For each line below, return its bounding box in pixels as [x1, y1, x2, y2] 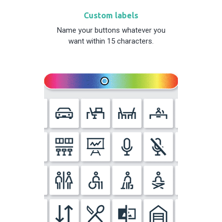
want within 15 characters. [68, 36, 154, 46]
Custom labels [84, 10, 138, 20]
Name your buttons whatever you [56, 25, 166, 35]
